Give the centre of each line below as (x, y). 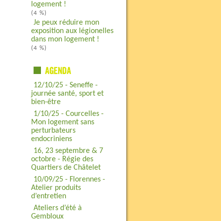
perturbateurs (53, 131)
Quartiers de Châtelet (66, 168)
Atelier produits (56, 188)
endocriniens (51, 139)
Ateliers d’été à (57, 208)
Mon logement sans (62, 122)
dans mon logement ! (65, 39)
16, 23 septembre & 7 (68, 151)
